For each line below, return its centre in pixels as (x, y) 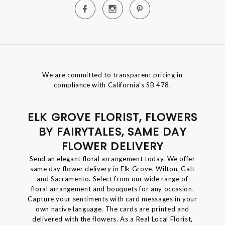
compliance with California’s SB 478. (113, 85)
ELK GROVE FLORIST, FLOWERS (113, 118)
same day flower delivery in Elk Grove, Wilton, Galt (113, 169)
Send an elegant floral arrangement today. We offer (113, 159)
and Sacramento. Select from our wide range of (113, 179)
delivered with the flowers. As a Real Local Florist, (113, 219)
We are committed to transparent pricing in (113, 75)
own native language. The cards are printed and (113, 209)
